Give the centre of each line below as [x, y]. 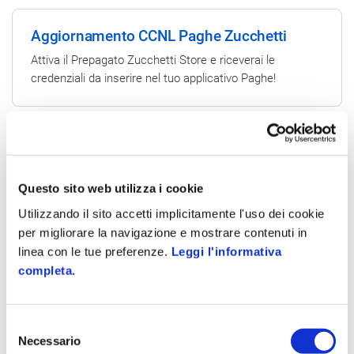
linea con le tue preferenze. [95, 251]
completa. [47, 270]
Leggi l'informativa [226, 251]
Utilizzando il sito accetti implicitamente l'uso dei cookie [171, 213]
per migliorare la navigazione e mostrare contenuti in [163, 232]
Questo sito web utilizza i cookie [111, 188]
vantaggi [171, 269]
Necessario [49, 341]
